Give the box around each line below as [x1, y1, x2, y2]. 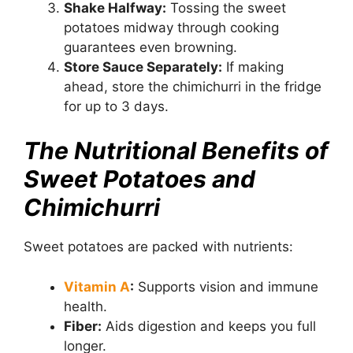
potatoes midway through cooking [64, 19, 279, 35]
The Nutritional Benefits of [24, 136, 329, 165]
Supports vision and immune [134, 278, 318, 295]
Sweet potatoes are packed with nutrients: [24, 239, 293, 255]
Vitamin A [64, 278, 130, 295]
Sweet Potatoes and [24, 165, 255, 194]
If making [222, 58, 284, 75]
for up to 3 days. [64, 98, 169, 114]
